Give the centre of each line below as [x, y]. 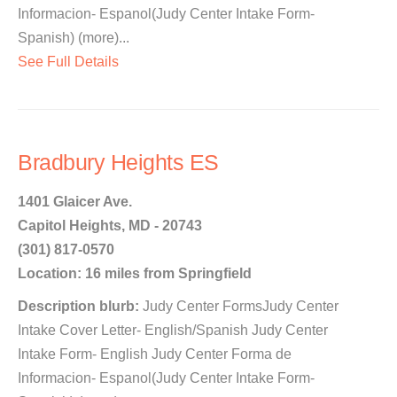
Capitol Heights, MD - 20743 [110, 226]
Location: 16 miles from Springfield [135, 273]
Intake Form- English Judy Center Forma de [155, 354]
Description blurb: [78, 306]
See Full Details [68, 62]
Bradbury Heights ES [118, 163]
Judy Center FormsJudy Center [239, 306]
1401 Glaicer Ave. [75, 202]
